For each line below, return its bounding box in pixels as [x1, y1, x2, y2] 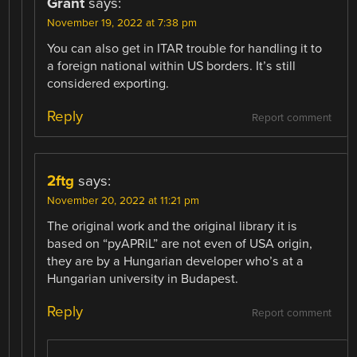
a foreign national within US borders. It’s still [47, 57, 296, 74]
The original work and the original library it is [47, 218, 298, 234]
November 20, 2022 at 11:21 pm [47, 194, 200, 207]
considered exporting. [47, 75, 170, 92]
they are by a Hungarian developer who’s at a [47, 253, 304, 269]
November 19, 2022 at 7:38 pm [47, 16, 198, 29]
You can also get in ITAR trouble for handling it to [47, 40, 323, 57]
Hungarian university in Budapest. [47, 271, 239, 287]
